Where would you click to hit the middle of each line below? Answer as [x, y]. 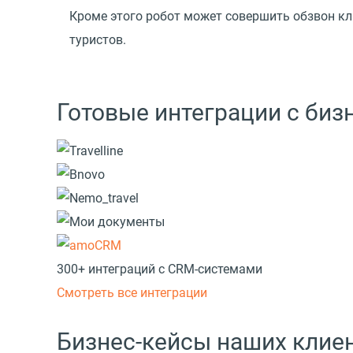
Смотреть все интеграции [132, 293]
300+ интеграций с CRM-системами [160, 269]
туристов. [98, 40]
